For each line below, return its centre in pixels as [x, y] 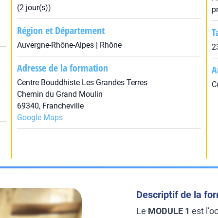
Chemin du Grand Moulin [60, 94]
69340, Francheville [50, 106]
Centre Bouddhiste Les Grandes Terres [82, 82]
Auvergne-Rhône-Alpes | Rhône [69, 45]
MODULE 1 [169, 211]
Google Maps [40, 118]
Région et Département [61, 30]
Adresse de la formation [62, 68]
